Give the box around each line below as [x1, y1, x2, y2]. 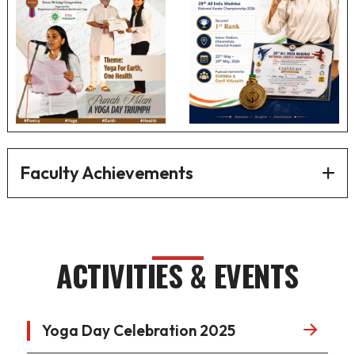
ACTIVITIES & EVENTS [56, 253, 299, 297]
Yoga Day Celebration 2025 [41, 321, 235, 341]
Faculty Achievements [19, 162, 193, 185]
